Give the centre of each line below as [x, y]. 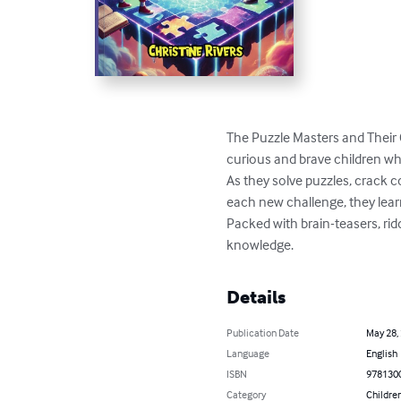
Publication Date [263, 332]
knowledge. [260, 244]
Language [248, 353]
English [381, 353]
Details [256, 297]
